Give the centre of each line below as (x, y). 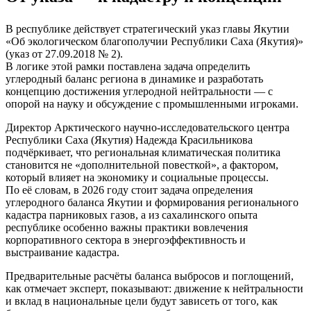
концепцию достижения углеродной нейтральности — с (139, 92)
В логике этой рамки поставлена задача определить (128, 67)
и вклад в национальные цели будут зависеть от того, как (142, 301)
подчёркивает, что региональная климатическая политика (143, 153)
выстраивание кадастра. (62, 253)
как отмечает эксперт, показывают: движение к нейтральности (154, 289)
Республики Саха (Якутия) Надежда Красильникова (129, 140)
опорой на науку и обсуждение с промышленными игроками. (152, 104)
